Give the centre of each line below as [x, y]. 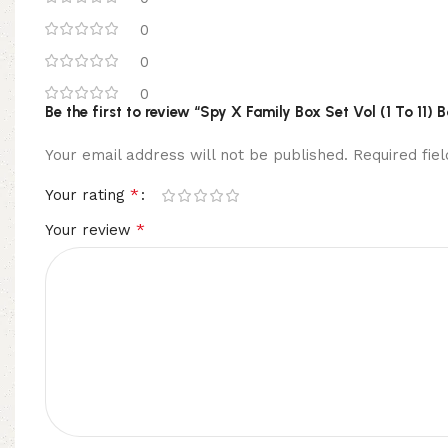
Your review [90, 230]
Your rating [87, 195]
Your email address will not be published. [196, 155]
